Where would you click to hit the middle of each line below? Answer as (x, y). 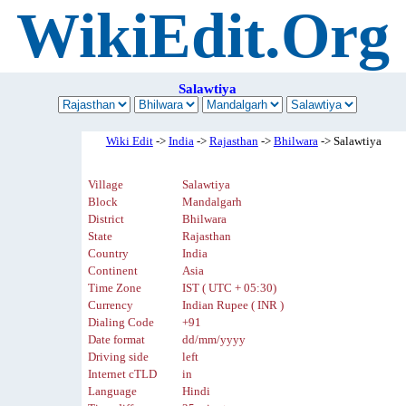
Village (106, 185)
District (106, 220)
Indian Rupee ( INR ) (233, 306)
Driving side (119, 358)
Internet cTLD (123, 375)
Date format (117, 340)
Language (113, 392)
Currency (111, 306)
